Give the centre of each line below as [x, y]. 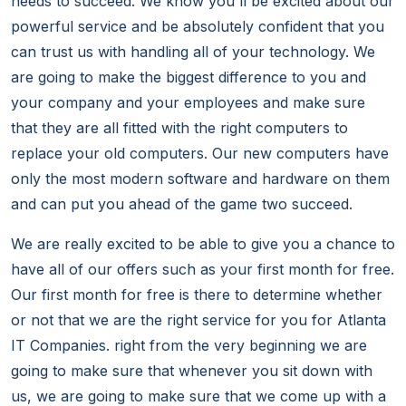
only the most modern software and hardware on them [200, 179]
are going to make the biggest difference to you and [188, 77]
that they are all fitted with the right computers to [179, 128]
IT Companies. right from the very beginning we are [189, 346]
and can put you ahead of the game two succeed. [182, 204]
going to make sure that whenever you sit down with [192, 371]
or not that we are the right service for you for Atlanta [198, 320]
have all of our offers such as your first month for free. [203, 270]
